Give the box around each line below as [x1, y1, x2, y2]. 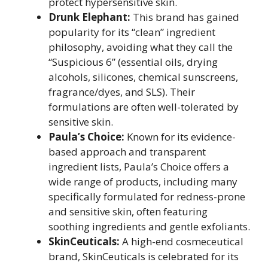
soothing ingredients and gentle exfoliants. [48, 220, 250, 233]
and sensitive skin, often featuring [48, 205, 208, 218]
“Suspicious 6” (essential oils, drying [48, 55, 218, 69]
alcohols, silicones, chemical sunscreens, [48, 70, 238, 84]
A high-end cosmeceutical [120, 234, 243, 248]
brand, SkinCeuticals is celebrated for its [48, 249, 239, 263]
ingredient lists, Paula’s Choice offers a [48, 160, 229, 173]
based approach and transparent [48, 145, 206, 159]
